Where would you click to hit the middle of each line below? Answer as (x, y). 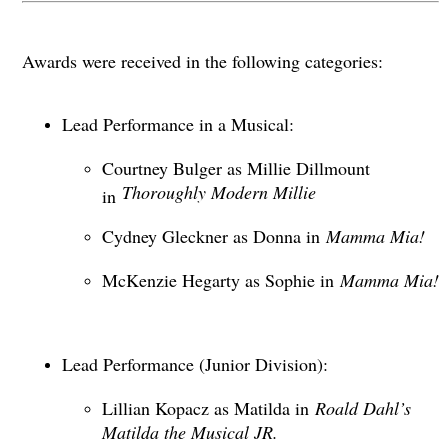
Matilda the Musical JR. (189, 430)
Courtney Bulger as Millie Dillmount (235, 168)
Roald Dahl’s (362, 408)
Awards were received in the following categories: (202, 60)
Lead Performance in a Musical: (180, 124)
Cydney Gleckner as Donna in (213, 236)
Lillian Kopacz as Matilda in (208, 408)
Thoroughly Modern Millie (218, 192)
